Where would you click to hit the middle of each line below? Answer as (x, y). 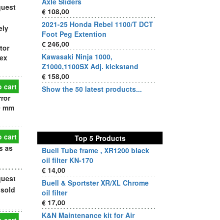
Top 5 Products (100, 138)
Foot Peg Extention (74, 34)
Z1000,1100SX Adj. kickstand (90, 66)
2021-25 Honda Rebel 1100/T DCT (97, 24)
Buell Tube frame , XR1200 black (96, 150)
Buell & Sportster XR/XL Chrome (95, 183)
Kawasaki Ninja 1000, (77, 56)
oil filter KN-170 (68, 160)
